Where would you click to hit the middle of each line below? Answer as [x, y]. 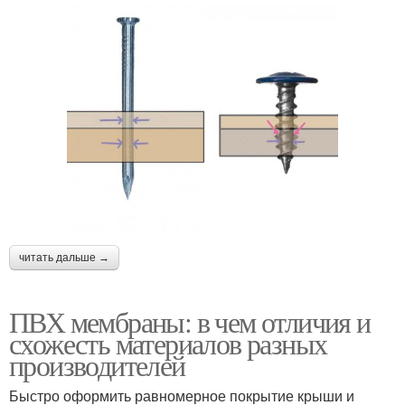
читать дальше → [64, 258]
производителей [97, 365]
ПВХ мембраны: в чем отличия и [190, 322]
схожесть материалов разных [168, 344]
